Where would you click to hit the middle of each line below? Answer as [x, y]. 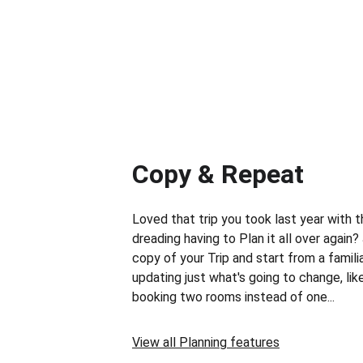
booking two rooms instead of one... [233, 297]
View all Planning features [206, 342]
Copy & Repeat [218, 174]
